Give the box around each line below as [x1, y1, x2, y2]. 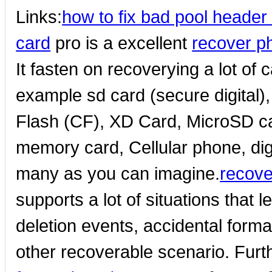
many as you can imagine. [16, 163, 220, 183]
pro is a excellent [50, 32, 192, 53]
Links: [16, 6, 63, 27]
